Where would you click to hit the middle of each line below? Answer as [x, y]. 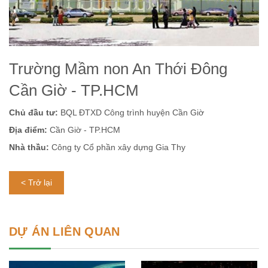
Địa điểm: [28, 130]
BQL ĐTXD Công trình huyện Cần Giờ [132, 113]
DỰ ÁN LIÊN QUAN [65, 232]
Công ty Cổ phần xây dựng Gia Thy [117, 147]
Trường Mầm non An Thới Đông [118, 69]
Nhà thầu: [29, 147]
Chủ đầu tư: [35, 113]
